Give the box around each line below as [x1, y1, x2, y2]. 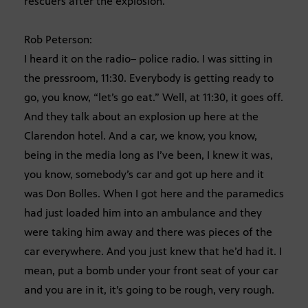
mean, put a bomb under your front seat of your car [24, 264, 278, 278]
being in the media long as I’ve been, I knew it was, [24, 148, 273, 162]
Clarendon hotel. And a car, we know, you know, [24, 129, 257, 143]
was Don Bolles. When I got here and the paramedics [24, 187, 284, 201]
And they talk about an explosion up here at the [24, 110, 258, 124]
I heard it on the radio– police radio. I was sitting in [24, 52, 272, 66]
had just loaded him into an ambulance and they [24, 206, 262, 220]
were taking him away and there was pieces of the [24, 225, 272, 239]
